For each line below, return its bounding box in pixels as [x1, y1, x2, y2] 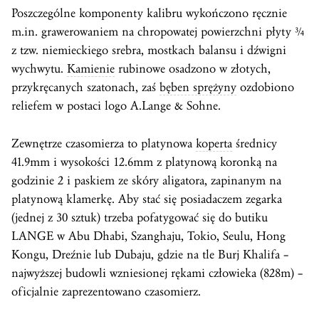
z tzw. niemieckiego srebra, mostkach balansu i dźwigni [11, 42, 286, 58]
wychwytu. [11, 61, 67, 76]
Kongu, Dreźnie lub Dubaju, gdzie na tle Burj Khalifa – [11, 246, 288, 262]
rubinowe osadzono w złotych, [115, 61, 271, 76]
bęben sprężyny [159, 79, 236, 95]
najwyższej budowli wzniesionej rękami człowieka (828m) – [11, 265, 303, 281]
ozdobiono [236, 79, 294, 95]
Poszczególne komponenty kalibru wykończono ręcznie [11, 5, 287, 21]
